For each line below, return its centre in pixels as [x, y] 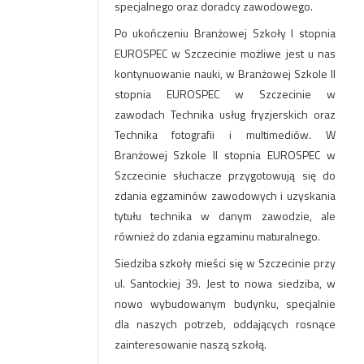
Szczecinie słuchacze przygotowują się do [225, 175]
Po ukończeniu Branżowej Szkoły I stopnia [225, 33]
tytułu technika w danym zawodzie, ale [225, 216]
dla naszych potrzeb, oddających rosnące [225, 324]
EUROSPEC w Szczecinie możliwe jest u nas [225, 53]
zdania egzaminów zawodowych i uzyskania [225, 195]
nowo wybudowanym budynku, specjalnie [225, 303]
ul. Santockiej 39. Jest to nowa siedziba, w [225, 283]
